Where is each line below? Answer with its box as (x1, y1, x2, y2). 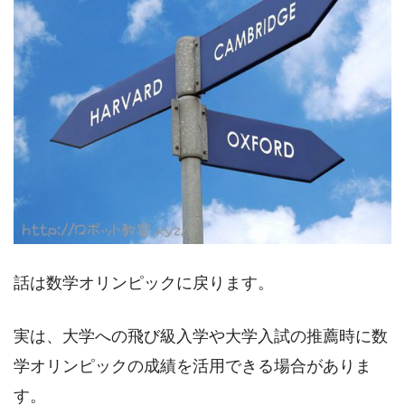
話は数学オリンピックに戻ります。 (14, 273, 274, 292)
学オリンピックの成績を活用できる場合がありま (14, 356, 372, 375)
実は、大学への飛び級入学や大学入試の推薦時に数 (14, 326, 388, 345)
